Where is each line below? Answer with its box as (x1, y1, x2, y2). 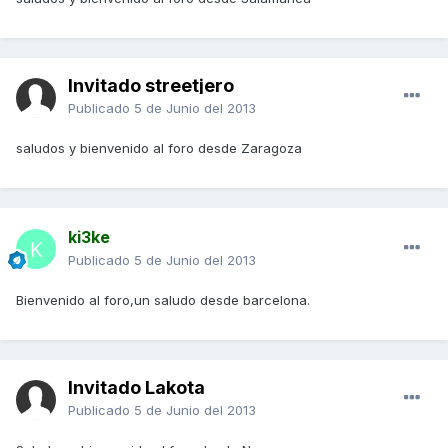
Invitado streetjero (68, 75, 234, 97)
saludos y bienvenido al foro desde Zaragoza (16, 140, 302, 157)
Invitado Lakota (68, 377, 205, 399)
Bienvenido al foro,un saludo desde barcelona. (16, 292, 310, 309)
